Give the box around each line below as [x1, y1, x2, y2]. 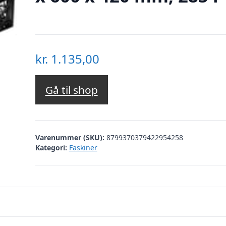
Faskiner [69, 142, 97, 152]
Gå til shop [45, 83, 98, 97]
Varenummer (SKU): [35, 132, 106, 142]
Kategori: [35, 142, 67, 152]
